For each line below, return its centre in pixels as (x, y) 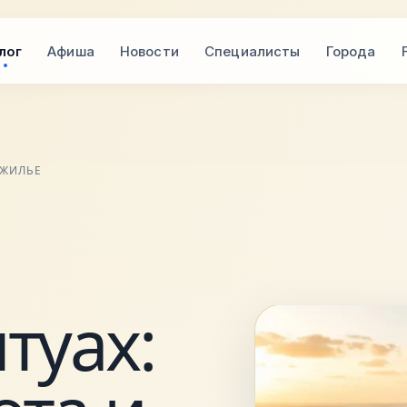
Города (351, 51)
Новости (149, 51)
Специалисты (252, 51)
